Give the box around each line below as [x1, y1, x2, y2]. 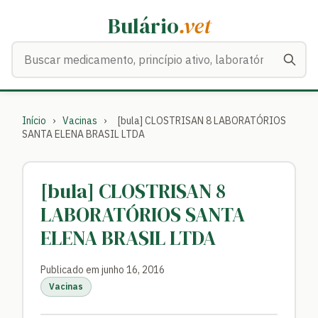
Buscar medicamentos [11, 43, 126, 57]
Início [22, 114, 46, 127]
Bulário [107, 11, 179, 40]
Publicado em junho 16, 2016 [40, 263, 165, 276]
